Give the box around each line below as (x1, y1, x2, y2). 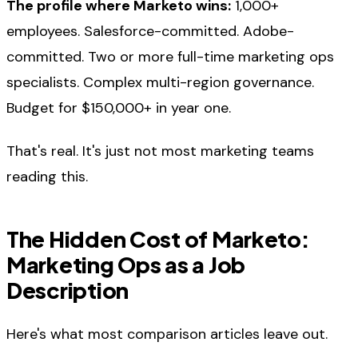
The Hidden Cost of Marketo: (6, 225, 310, 253)
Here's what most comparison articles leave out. (6, 324, 328, 344)
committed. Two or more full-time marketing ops (6, 46, 334, 66)
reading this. (6, 167, 88, 187)
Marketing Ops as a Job (6, 251, 246, 279)
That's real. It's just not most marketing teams (6, 141, 314, 161)
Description (6, 276, 129, 304)
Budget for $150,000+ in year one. (6, 97, 231, 117)
